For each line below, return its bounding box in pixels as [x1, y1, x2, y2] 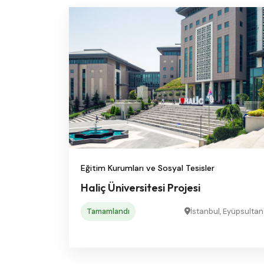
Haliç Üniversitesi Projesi [81, 180, 200, 194]
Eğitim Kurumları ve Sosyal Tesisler [81, 162, 214, 173]
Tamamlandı [87, 206, 130, 216]
